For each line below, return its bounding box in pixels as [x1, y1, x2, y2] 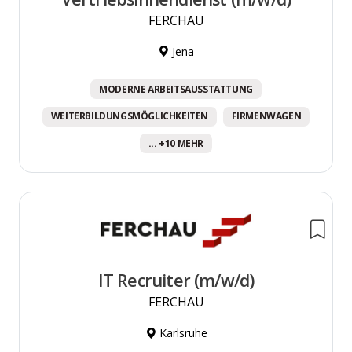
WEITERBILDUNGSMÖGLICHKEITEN [50, 109, 208, 123]
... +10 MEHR [148, 136, 204, 150]
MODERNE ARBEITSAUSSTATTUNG [99, 82, 253, 96]
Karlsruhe [156, 325, 207, 341]
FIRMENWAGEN [231, 109, 302, 123]
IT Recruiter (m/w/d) [97, 269, 255, 292]
